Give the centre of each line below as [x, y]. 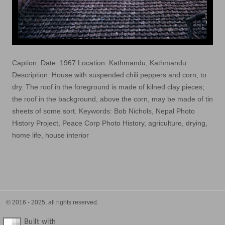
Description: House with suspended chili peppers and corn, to [109, 75]
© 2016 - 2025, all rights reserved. [52, 202]
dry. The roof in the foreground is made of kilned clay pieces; [108, 87]
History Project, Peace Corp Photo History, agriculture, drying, [110, 123]
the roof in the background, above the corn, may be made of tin [113, 99]
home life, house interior [50, 135]
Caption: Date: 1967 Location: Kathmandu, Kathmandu [99, 63]
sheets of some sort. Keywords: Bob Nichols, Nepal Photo [103, 111]
